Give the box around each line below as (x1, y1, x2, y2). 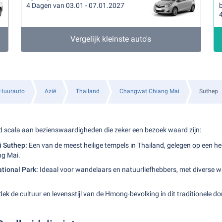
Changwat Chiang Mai (119, 88, 179, 95)
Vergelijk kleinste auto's (70, 34, 152, 44)
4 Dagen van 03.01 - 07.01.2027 (26, 1, 125, 9)
